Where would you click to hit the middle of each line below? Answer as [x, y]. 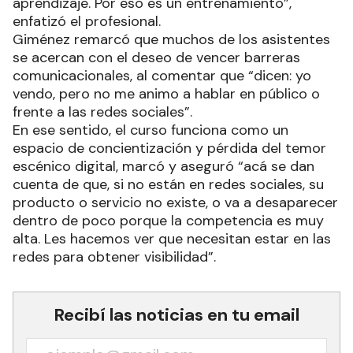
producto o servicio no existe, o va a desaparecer [175, 203]
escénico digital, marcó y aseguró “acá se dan [163, 167]
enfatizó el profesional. [87, 22]
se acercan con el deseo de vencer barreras [156, 58]
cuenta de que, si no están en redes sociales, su [168, 185]
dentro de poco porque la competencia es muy [168, 221]
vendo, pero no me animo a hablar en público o [166, 94]
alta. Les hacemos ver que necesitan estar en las [172, 239]
